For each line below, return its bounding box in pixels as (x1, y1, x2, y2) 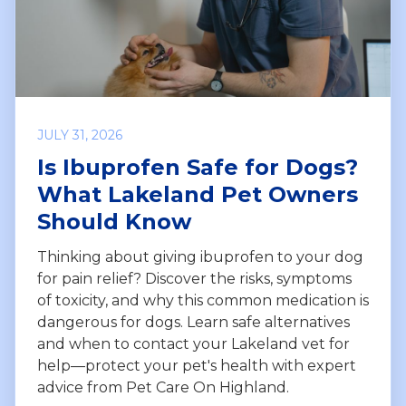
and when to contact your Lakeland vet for (37, 335, 350, 353)
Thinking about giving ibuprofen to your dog (37, 248, 363, 266)
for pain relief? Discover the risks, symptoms (37, 270, 352, 288)
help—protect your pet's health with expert (37, 357, 356, 375)
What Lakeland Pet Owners (37, 181, 358, 208)
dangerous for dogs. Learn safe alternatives (37, 314, 350, 332)
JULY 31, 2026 (37, 127, 122, 144)
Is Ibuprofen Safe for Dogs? (37, 154, 358, 181)
